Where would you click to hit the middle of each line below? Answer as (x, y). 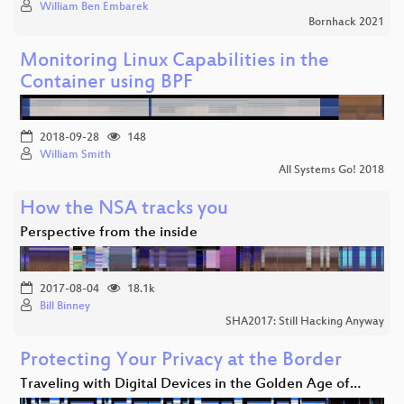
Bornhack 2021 (346, 22)
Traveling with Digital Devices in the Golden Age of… (190, 384)
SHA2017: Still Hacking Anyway (305, 321)
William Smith (75, 155)
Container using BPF (106, 83)
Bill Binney (65, 306)
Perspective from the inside (109, 233)
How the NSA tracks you (124, 209)
